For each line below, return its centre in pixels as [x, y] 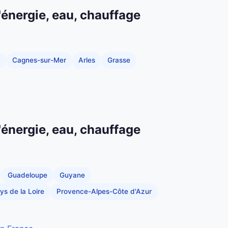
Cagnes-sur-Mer [39, 60]
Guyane [72, 175]
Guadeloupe [27, 175]
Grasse [119, 60]
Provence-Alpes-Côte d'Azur [104, 192]
